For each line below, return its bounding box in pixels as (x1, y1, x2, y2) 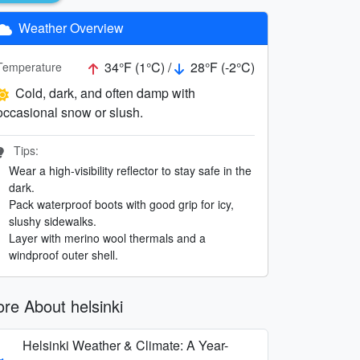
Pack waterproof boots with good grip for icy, (9, 195, 234, 212)
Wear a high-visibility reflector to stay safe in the (9, 162, 252, 178)
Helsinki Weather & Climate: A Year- (22, 335, 228, 354)
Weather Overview (15, 18, 124, 37)
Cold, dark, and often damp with (15, 83, 195, 102)
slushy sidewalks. (9, 212, 96, 229)
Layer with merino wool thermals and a (9, 229, 206, 246)
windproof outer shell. (9, 246, 118, 263)
